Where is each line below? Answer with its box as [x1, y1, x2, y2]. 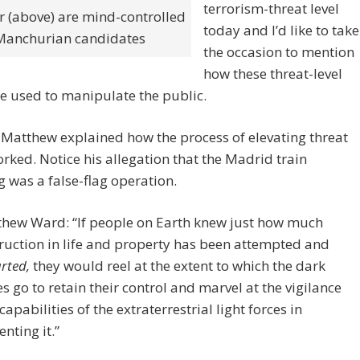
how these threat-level [203, 64, 342, 84]
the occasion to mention [203, 43, 354, 62]
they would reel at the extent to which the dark [33, 256, 325, 276]
